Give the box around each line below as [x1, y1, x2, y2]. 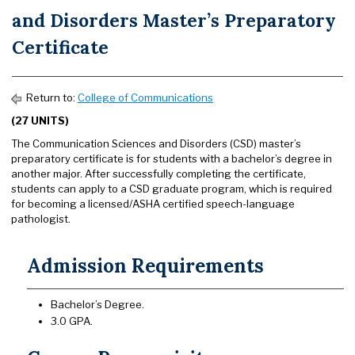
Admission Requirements [27, 254, 264, 278]
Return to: [24, 91, 78, 104]
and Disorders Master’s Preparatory [12, 9, 336, 32]
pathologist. [11, 212, 71, 225]
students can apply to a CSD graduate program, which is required [11, 182, 332, 195]
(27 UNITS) [11, 114, 69, 127]
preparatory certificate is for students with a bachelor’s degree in [11, 152, 332, 165]
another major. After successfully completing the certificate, [11, 167, 306, 180]
